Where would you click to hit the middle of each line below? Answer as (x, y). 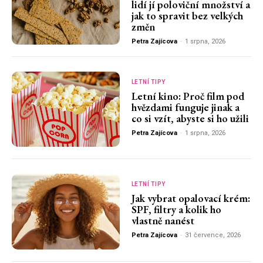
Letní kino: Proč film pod (188, 96)
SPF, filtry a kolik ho (176, 210)
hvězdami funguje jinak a (185, 107)
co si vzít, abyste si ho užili (190, 118)
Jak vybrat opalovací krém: (190, 198)
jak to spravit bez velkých (187, 16)
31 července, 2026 (213, 235)
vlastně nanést (163, 221)
